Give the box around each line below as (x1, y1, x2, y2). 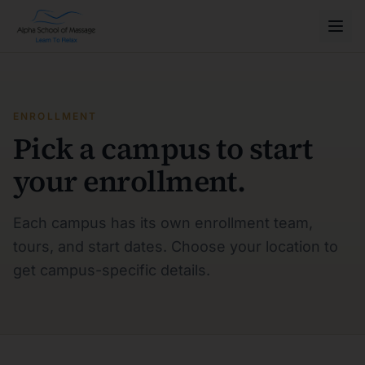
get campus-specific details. (13, 262, 210, 279)
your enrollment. (13, 161, 246, 201)
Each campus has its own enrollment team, (13, 214, 313, 231)
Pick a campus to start (13, 129, 313, 169)
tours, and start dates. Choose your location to (13, 238, 338, 255)
